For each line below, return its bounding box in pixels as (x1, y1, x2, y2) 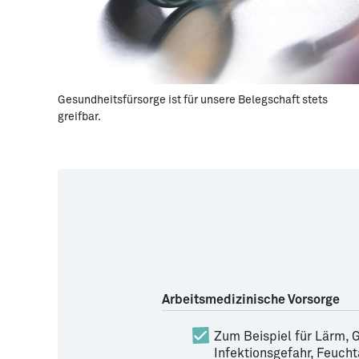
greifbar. (58, 111, 101, 123)
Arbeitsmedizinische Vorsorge (162, 293, 340, 306)
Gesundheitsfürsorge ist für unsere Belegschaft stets (58, 95, 328, 106)
